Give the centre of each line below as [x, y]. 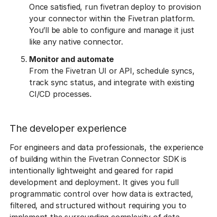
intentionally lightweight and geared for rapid [92, 170]
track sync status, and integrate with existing [112, 82]
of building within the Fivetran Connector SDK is [98, 159]
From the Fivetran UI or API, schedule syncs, [112, 71]
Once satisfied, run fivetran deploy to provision [115, 7]
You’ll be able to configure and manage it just [112, 30]
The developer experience [68, 128]
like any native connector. [76, 42]
